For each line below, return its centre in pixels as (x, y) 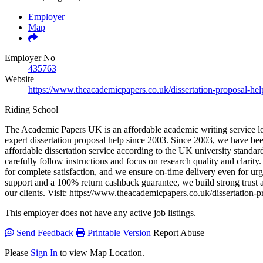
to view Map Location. (101, 252)
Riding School (31, 109)
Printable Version (118, 232)
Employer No (30, 58)
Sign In (44, 252)
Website (19, 79)
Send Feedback (44, 232)
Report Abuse (179, 232)
